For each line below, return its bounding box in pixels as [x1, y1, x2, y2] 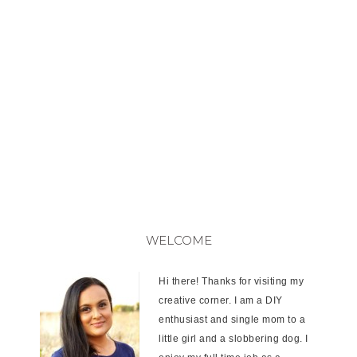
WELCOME [145, 233, 212, 248]
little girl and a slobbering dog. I [159, 333, 308, 344]
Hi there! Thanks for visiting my [159, 276, 304, 287]
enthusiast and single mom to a [159, 314, 305, 325]
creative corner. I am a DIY [159, 295, 283, 306]
